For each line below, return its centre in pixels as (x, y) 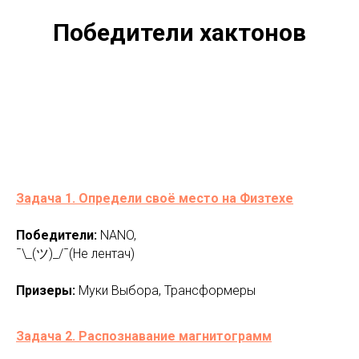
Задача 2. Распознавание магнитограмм (144, 337)
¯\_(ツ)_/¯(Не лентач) (75, 254)
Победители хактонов (179, 33)
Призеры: (47, 291)
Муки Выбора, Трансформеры (167, 291)
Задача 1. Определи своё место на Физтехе (155, 199)
